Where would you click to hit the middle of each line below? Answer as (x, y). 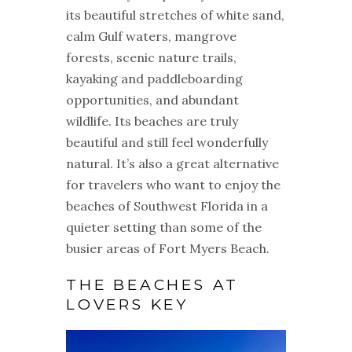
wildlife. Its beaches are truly (152, 121)
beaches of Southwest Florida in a (167, 206)
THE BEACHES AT (153, 285)
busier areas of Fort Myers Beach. (168, 249)
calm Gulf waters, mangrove (151, 37)
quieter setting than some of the (164, 227)
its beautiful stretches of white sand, (175, 15)
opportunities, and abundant (152, 100)
